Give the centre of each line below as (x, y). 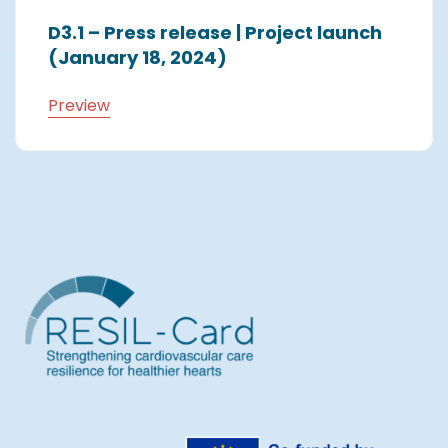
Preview (79, 105)
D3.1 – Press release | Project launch (215, 32)
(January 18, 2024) (137, 57)
